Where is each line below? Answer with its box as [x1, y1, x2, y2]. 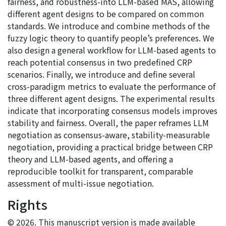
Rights [8, 195, 47, 214]
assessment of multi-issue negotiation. [8, 177, 154, 190]
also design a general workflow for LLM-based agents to [8, 44, 216, 56]
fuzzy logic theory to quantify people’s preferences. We [8, 32, 214, 44]
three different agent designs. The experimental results [8, 92, 215, 105]
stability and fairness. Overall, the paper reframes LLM [8, 117, 209, 129]
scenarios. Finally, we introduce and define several [8, 68, 195, 81]
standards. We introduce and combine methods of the [8, 20, 210, 32]
